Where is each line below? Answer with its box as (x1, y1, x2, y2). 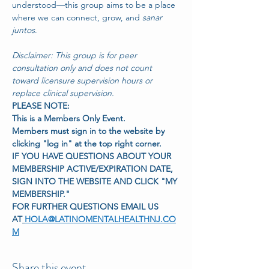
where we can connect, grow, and (12, 12, 142, 23)
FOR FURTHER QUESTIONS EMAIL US (12, 201, 161, 212)
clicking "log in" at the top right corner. (12, 138, 162, 149)
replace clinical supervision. (12, 88, 114, 98)
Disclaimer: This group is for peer (12, 50, 139, 61)
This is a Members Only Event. (12, 113, 125, 124)
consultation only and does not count (12, 62, 154, 73)
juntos (12, 25, 35, 35)
